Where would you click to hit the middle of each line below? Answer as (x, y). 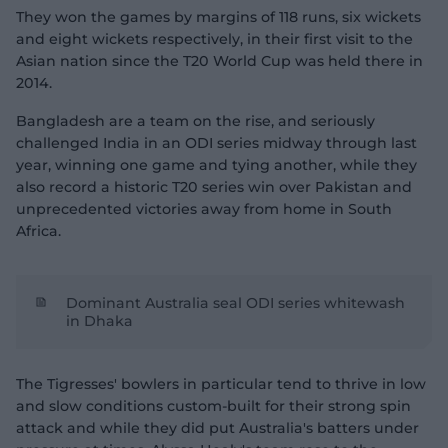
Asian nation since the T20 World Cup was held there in (219, 61)
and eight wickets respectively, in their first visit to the (214, 39)
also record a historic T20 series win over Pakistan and (214, 187)
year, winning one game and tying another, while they (216, 165)
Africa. (38, 231)
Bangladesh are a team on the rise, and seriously (195, 121)
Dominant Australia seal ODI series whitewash (235, 303)
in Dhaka (99, 321)
